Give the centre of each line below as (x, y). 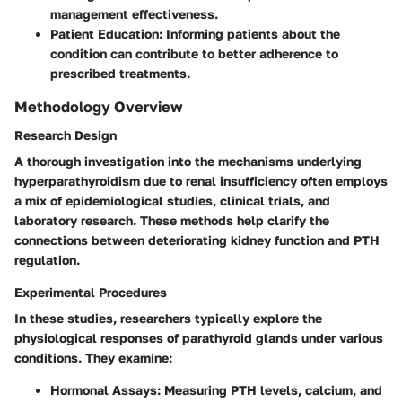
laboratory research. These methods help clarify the (172, 220)
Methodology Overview (99, 106)
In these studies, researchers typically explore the (168, 318)
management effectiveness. (134, 13)
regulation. (47, 259)
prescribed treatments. (120, 73)
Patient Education (105, 33)
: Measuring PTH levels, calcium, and (270, 389)
